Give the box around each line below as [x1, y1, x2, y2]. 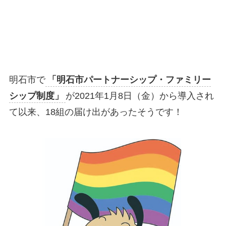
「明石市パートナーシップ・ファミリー [47, 75, 211, 85]
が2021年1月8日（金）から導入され [65, 91, 214, 101]
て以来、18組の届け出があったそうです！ [9, 107, 183, 118]
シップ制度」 [9, 91, 64, 101]
